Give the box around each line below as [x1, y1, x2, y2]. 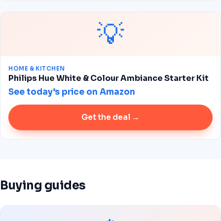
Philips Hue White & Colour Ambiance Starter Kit [8, 73, 209, 83]
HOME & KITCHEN [8, 65, 66, 72]
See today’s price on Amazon [8, 87, 135, 97]
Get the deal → [81, 112, 140, 122]
